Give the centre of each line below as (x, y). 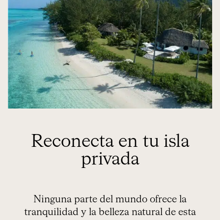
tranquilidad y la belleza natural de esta (110, 212)
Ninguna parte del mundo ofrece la (110, 199)
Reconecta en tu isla (110, 142)
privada (110, 159)
